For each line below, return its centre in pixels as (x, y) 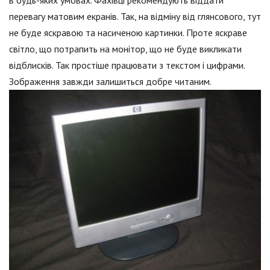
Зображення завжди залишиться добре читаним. (110, 81)
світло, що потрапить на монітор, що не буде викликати (125, 49)
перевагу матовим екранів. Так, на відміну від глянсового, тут (135, 16)
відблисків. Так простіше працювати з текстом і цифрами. (127, 65)
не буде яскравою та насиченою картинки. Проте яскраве (128, 32)
